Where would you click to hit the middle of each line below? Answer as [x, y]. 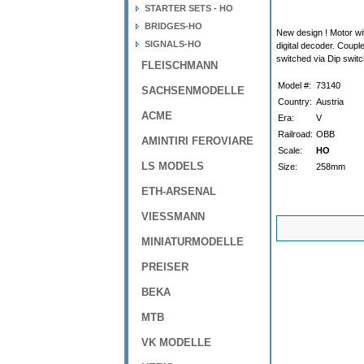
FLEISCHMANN [180, 65]
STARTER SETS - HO [189, 8]
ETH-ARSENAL [179, 191]
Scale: [290, 150]
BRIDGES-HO [173, 26]
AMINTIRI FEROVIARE [197, 141]
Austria [330, 102]
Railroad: [295, 134]
